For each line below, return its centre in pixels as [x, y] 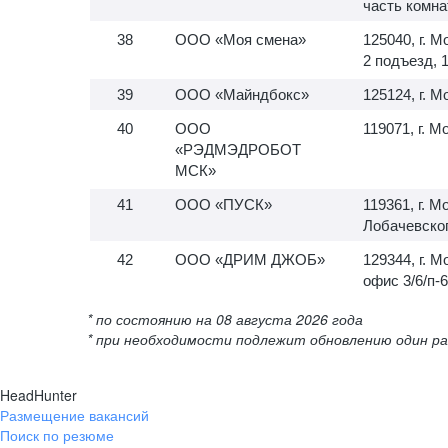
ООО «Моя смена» [240, 39]
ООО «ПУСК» [223, 204]
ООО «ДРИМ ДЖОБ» [250, 259]
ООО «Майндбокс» [242, 94]
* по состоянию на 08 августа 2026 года [225, 319]
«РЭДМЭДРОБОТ [238, 149]
